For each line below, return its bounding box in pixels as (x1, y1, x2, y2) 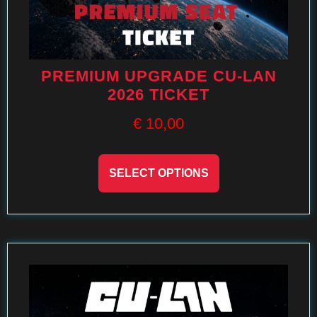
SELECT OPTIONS (108, 167, 209, 179)
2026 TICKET (108, 86, 209, 103)
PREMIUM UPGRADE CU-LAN (40, 67, 277, 85)
